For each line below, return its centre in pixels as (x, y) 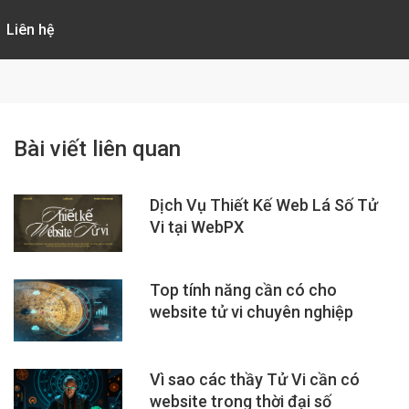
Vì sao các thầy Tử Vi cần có (255, 379)
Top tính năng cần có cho (244, 289)
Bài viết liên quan (97, 149)
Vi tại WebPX (197, 227)
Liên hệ (31, 29)
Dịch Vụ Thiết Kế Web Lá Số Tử (264, 205)
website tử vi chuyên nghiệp (252, 311)
